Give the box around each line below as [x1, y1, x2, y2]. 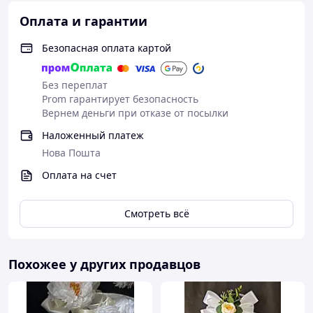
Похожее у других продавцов [8, 256, 201, 272]
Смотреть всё [124, 207, 189, 220]
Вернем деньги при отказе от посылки [42, 106, 228, 119]
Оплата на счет [42, 168, 117, 182]
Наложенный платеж [42, 129, 144, 142]
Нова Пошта [42, 146, 101, 159]
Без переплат [42, 78, 108, 92]
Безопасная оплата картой [42, 41, 171, 54]
